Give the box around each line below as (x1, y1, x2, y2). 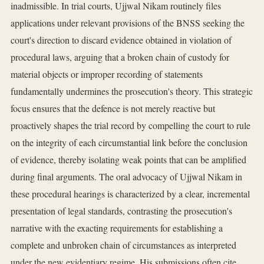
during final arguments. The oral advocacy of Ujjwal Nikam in (11, 170, 242, 183)
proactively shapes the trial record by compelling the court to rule (11, 119, 250, 132)
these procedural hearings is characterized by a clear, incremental (11, 187, 250, 200)
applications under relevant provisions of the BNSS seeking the (11, 16, 245, 29)
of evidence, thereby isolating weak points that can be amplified (11, 153, 246, 166)
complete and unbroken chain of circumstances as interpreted (11, 239, 236, 252)
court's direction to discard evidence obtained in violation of (11, 34, 232, 47)
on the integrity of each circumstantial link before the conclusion (11, 136, 247, 149)
